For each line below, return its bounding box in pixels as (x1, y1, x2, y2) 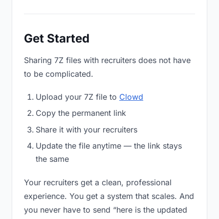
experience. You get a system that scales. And (24, 191, 194, 201)
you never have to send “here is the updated (24, 205, 187, 215)
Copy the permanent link (36, 108, 126, 118)
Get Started (24, 31, 89, 45)
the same (36, 154, 69, 164)
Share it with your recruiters (36, 124, 137, 134)
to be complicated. (24, 69, 93, 79)
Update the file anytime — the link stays (36, 141, 182, 151)
